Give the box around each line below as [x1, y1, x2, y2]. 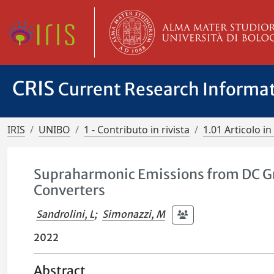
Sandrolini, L [36, 207, 95, 220]
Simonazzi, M [102, 207, 166, 220]
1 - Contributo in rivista [84, 123, 190, 136]
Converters [34, 182, 106, 199]
